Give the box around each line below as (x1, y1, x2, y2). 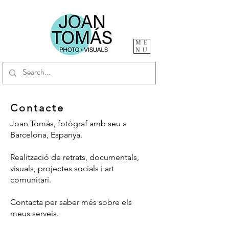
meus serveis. (10, 209, 59, 218)
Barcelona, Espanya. (10, 130, 82, 140)
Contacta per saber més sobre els (10, 197, 132, 207)
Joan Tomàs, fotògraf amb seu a (10, 119, 127, 128)
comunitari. (10, 175, 51, 185)
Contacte (10, 102, 64, 114)
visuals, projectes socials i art (10, 164, 114, 173)
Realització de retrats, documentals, (10, 152, 139, 162)
